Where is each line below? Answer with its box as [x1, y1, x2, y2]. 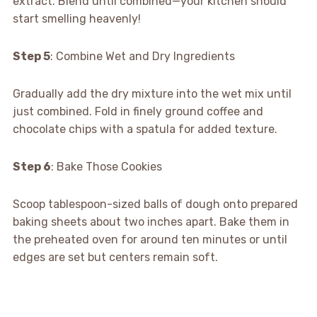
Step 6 [12, 159, 51, 173]
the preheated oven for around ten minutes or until [12, 232, 287, 246]
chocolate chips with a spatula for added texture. [12, 122, 277, 136]
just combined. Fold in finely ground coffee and [12, 104, 263, 118]
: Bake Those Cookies [50, 159, 162, 173]
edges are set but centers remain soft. [12, 250, 218, 264]
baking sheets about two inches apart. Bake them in [12, 214, 289, 229]
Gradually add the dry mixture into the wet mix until [12, 86, 292, 100]
